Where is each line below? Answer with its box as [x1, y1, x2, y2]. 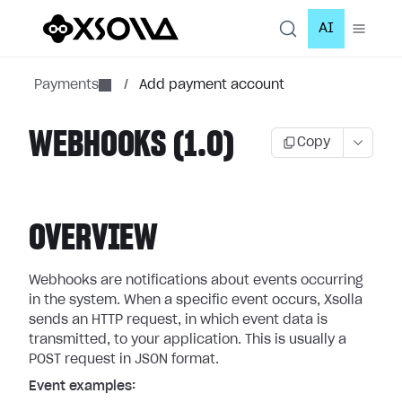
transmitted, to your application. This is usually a [29, 334, 346, 346]
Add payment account [139, 79, 284, 92]
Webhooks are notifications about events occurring [29, 275, 363, 287]
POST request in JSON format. [29, 354, 219, 366]
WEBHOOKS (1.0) [29, 127, 234, 163]
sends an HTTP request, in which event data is [29, 314, 328, 327]
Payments [34, 79, 99, 92]
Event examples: [29, 380, 135, 393]
